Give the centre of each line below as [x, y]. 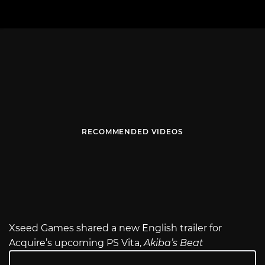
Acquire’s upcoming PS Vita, [76, 243]
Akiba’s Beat [174, 243]
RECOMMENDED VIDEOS [132, 132]
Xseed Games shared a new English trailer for [115, 228]
